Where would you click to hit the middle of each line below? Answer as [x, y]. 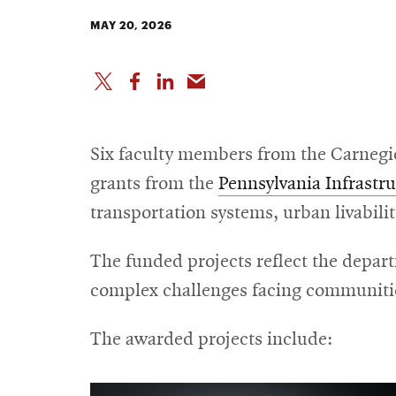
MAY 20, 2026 [131, 24]
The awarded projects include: [211, 339]
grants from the [154, 184]
